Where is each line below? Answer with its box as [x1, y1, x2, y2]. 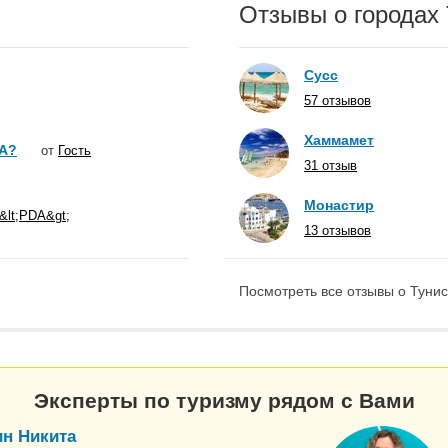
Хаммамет [304, 132, 374, 148]
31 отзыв [304, 158, 357, 173]
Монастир [304, 197, 374, 213]
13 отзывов [304, 223, 371, 238]
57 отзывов [304, 93, 371, 108]
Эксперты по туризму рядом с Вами [33, 388, 415, 412]
